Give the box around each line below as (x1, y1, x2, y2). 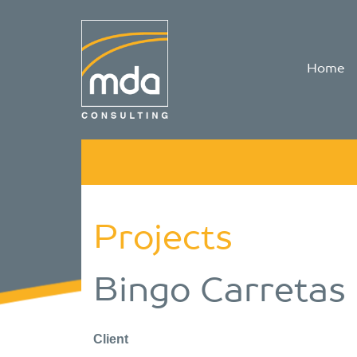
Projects (93, 222, 233, 256)
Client (93, 332, 128, 346)
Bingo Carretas (93, 275, 346, 308)
